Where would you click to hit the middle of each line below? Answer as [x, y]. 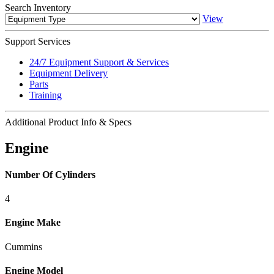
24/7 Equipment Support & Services [99, 62]
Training [46, 95]
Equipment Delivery [68, 73]
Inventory [51, 7]
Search [18, 7]
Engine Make [33, 223]
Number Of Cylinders [50, 174]
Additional [25, 122]
